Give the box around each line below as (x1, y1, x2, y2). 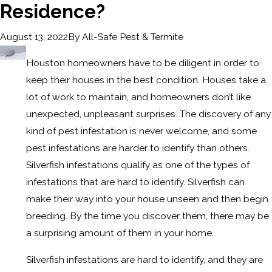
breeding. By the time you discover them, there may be (26, 210, 270, 222)
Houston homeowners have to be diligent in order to (26, 57, 260, 69)
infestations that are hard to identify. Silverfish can (26, 176, 245, 188)
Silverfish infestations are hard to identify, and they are (26, 253, 263, 265)
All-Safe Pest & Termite (82, 30, 183, 42)
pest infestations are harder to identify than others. (26, 142, 250, 154)
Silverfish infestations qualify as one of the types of (26, 159, 250, 171)
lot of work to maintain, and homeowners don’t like (26, 91, 251, 103)
